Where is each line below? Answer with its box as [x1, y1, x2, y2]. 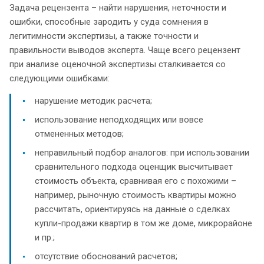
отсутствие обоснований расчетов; [35, 250, 177, 262]
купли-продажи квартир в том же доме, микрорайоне [35, 217, 252, 229]
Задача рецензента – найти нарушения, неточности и [9, 2, 226, 13]
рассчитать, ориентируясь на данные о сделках [35, 203, 230, 214]
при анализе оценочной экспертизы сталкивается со [9, 58, 226, 70]
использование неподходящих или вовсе [35, 114, 203, 125]
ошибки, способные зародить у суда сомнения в [9, 16, 209, 27]
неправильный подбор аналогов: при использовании [35, 147, 249, 158]
